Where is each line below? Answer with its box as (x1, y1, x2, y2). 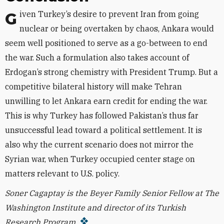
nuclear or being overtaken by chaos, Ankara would (19, 23, 214, 33)
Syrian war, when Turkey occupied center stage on (5, 154, 195, 164)
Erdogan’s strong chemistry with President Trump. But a (5, 67, 218, 77)
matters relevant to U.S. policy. (5, 168, 119, 178)
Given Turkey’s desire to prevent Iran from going (5, 9, 17, 28)
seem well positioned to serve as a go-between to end (5, 38, 207, 48)
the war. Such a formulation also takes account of (5, 52, 189, 62)
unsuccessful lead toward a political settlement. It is (5, 125, 202, 135)
